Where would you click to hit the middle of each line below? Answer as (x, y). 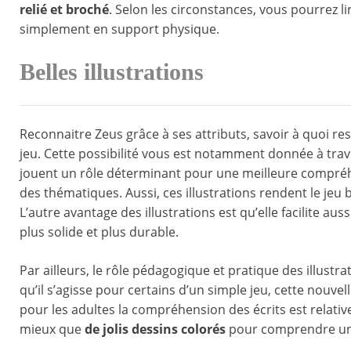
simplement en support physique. (119, 29)
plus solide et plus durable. (99, 232)
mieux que (52, 329)
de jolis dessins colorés (155, 329)
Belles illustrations (112, 72)
